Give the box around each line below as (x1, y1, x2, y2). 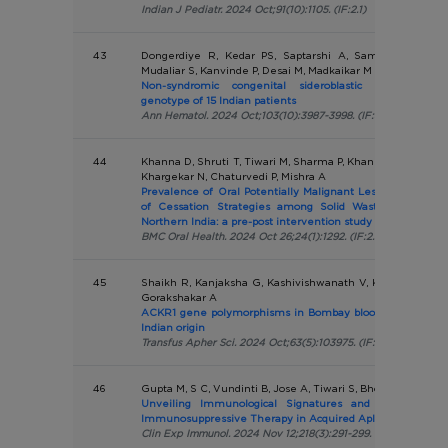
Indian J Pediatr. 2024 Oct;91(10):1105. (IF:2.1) (141, 3, 367, 15)
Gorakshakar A (141, 291, 218, 303)
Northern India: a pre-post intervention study (141, 215, 373, 227)
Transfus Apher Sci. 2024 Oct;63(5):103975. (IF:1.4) (141, 336, 393, 348)
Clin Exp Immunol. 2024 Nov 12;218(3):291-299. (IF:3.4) (141, 427, 411, 439)
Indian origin (141, 321, 206, 333)
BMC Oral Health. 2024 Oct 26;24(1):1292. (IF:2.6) (141, 230, 385, 242)
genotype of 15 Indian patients (141, 94, 297, 106)
